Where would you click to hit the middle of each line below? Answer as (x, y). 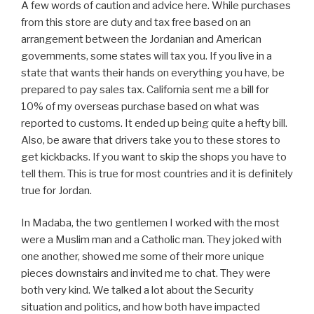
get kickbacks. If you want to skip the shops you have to (154, 157)
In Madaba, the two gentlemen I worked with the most (150, 223)
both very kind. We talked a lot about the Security (137, 291)
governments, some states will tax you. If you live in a (146, 56)
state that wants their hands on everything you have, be (153, 73)
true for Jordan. (56, 190)
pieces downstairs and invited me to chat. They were (146, 274)
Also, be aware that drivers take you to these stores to (151, 140)
